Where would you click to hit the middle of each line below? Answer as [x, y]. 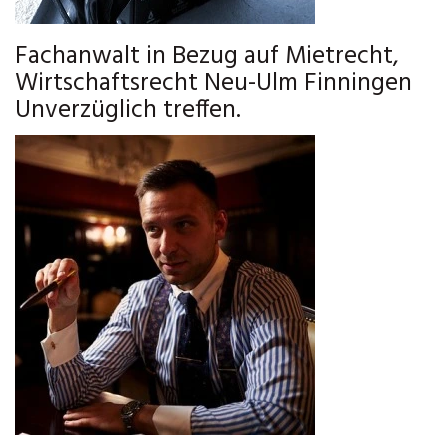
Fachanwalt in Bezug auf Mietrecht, [207, 57]
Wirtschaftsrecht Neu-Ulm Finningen [213, 84]
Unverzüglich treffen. [128, 111]
